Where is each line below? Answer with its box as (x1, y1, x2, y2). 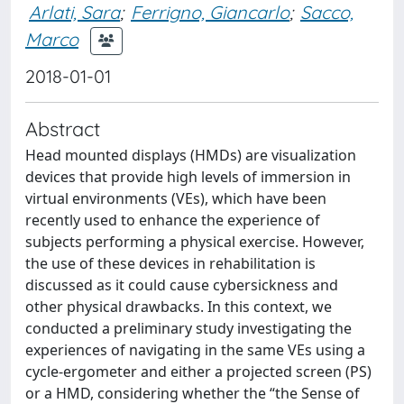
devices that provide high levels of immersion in (25, 167, 351, 187)
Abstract (25, 116, 100, 141)
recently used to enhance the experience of (25, 210, 320, 230)
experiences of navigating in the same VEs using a (25, 340, 365, 360)
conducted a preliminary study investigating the (25, 318, 352, 338)
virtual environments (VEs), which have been (25, 188, 326, 208)
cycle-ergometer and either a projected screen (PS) (25, 362, 372, 381)
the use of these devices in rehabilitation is (25, 253, 316, 273)
